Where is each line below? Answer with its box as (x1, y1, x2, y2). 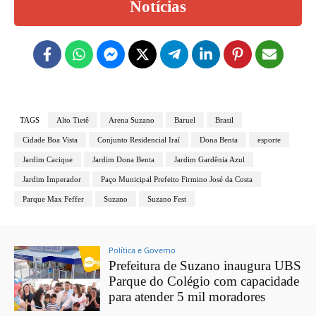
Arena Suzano (109, 116, 154, 125)
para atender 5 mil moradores (109, 289, 266, 305)
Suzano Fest (147, 195, 186, 204)
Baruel (174, 116, 195, 125)
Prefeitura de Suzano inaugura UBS (109, 258, 302, 274)
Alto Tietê (56, 116, 89, 125)
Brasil (215, 116, 233, 125)
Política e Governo (109, 245, 176, 256)
